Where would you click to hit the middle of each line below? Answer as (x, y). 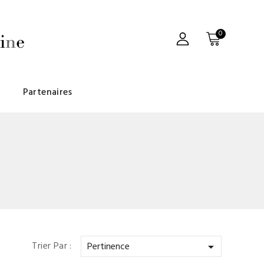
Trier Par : (52, 246)
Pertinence (108, 247)
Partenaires (47, 93)
